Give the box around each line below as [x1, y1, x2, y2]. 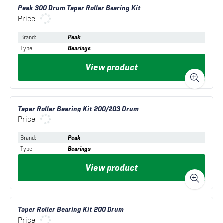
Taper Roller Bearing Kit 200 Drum [18, 205, 124, 214]
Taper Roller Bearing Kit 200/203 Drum [18, 105, 139, 113]
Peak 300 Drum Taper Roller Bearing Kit [18, 4, 141, 12]
